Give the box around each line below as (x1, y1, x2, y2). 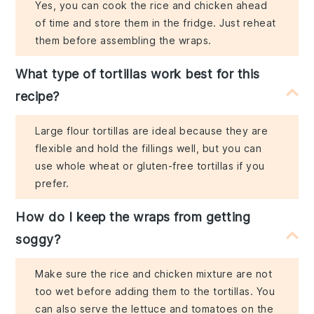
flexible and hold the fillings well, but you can (35, 142, 262, 155)
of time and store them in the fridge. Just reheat (35, 17, 276, 29)
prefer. (35, 177, 69, 190)
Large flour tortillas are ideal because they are (35, 125, 268, 137)
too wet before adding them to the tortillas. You (35, 285, 275, 298)
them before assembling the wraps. (35, 34, 212, 47)
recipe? (15, 89, 60, 104)
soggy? (15, 232, 61, 247)
